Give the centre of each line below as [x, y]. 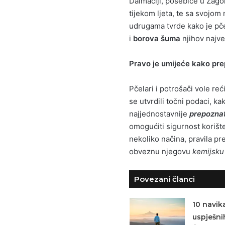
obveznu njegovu [161, 151]
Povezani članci [164, 179]
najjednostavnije [158, 114]
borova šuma [157, 38]
